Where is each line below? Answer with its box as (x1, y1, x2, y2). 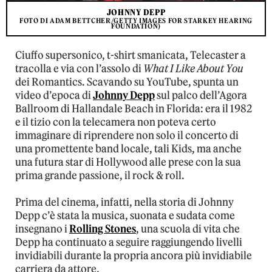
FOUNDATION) (110, 22, 161, 31)
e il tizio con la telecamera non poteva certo (15, 115, 216, 129)
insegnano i (15, 222, 69, 236)
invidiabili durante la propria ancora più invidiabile (15, 249, 252, 263)
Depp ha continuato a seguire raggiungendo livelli (15, 236, 242, 250)
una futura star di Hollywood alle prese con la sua (15, 155, 241, 169)
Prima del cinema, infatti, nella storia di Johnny (15, 195, 234, 209)
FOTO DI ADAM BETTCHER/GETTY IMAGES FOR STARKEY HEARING (19, 16, 253, 25)
